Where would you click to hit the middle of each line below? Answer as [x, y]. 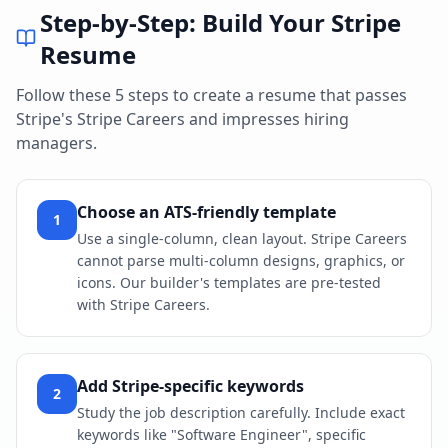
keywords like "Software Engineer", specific [221, 435]
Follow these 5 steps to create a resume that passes [211, 95]
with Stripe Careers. [143, 305]
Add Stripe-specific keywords [190, 386]
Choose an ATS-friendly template [206, 212]
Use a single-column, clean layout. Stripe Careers [242, 239]
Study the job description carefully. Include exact [241, 413]
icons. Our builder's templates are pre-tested [229, 283]
